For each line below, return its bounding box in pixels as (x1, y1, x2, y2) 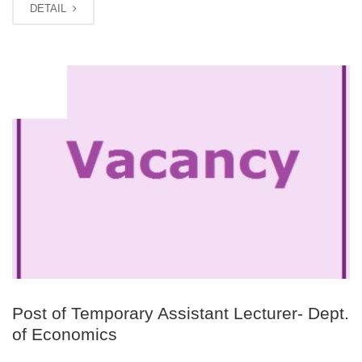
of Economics (12, 325, 117, 344)
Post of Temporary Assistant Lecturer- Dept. (12, 304, 349, 323)
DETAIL (30, 2, 69, 15)
